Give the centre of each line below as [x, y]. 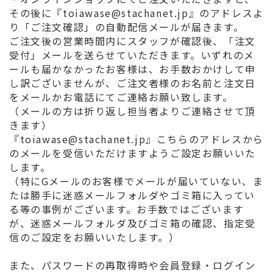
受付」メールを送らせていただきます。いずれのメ [132, 55]
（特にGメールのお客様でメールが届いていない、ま [136, 181]
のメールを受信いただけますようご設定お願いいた [133, 153]
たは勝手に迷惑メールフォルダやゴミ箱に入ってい [132, 195]
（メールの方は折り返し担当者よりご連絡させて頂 [133, 111]
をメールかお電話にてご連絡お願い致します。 [121, 97]
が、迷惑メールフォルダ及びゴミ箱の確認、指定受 [133, 223]
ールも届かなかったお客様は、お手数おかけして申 [133, 69]
